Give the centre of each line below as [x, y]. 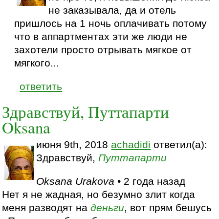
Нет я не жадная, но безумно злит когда [99, 195]
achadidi [131, 144]
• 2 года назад [150, 182]
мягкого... [37, 63]
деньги [108, 208]
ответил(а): [179, 144]
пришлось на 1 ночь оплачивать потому [111, 23]
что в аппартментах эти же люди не [101, 36]
